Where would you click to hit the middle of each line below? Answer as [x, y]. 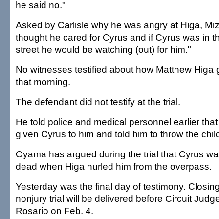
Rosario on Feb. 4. [55, 211]
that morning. [43, 82]
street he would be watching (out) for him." [103, 50]
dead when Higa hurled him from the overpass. [114, 166]
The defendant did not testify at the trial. [98, 102]
